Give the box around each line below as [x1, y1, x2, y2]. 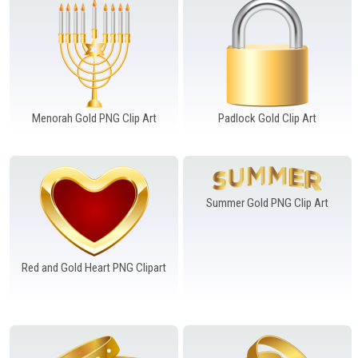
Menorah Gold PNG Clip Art [31, 110, 157, 125]
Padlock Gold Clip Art [217, 110, 316, 125]
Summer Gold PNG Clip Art [205, 195, 328, 210]
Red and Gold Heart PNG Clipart [22, 260, 167, 275]
